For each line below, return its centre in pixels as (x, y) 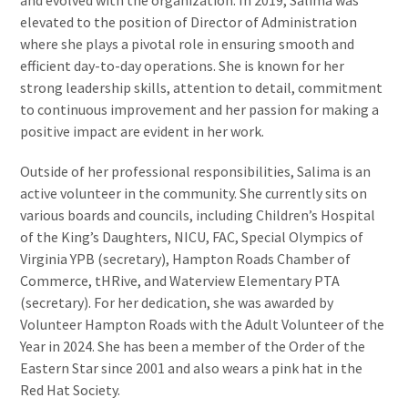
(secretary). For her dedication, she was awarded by (177, 303)
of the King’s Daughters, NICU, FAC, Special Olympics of (192, 237)
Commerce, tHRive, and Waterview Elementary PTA (180, 281)
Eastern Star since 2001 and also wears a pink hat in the (192, 368)
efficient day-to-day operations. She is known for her (183, 66)
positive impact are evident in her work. (143, 132)
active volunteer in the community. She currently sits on (194, 194)
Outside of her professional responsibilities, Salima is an (196, 172)
